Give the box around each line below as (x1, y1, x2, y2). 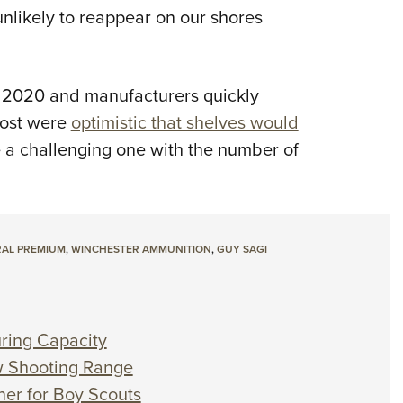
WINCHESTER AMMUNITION (70, 241, 211, 258)
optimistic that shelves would (70, 109, 299, 137)
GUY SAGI (216, 241, 267, 258)
